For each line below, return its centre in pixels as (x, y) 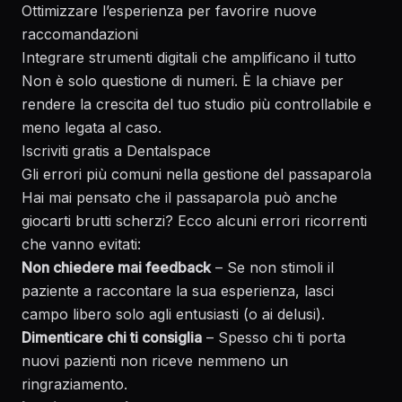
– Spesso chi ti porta (274, 337)
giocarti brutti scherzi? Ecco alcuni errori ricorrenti (194, 221)
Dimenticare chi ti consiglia (112, 337)
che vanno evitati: (81, 244)
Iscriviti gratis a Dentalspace (116, 151)
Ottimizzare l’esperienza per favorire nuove (169, 11)
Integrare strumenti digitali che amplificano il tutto (189, 57)
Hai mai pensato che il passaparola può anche (179, 197)
